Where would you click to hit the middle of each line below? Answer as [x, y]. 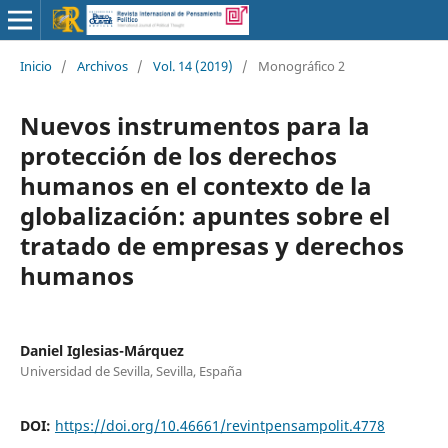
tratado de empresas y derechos [211, 245]
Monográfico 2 [301, 65]
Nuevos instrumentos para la [194, 125]
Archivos [102, 65]
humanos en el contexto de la [195, 185]
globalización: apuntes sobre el [204, 215]
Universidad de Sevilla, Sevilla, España [130, 370]
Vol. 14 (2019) [192, 65]
